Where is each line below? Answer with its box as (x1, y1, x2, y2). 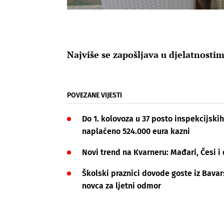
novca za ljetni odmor (82, 181, 161, 191)
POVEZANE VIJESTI (67, 91, 122, 100)
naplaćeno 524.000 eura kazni (82, 126, 190, 136)
